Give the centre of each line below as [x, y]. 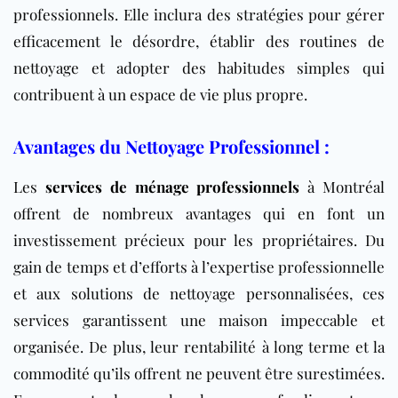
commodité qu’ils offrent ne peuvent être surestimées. [199, 373]
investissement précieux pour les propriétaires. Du [199, 239]
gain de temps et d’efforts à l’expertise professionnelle [199, 266]
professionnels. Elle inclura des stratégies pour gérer [199, 14]
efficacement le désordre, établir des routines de [199, 40]
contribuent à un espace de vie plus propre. [160, 94]
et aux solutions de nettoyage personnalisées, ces [199, 293]
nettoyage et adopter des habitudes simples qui [199, 67]
